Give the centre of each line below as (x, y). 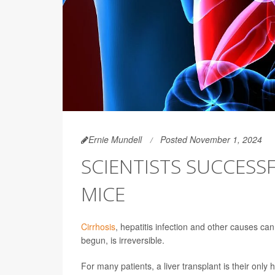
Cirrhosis (98, 226)
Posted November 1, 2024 (211, 139)
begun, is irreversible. (123, 240)
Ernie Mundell (115, 139)
